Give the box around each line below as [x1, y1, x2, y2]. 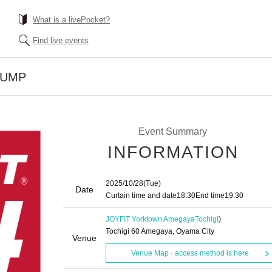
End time [195, 191, 225, 200]
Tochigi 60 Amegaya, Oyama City [106, 227, 214, 236]
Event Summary [138, 126, 207, 137]
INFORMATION [107, 143, 239, 161]
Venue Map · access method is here [131, 249, 249, 257]
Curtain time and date [106, 191, 177, 200]
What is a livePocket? [33, 15, 110, 24]
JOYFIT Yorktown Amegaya [106, 215, 195, 223]
